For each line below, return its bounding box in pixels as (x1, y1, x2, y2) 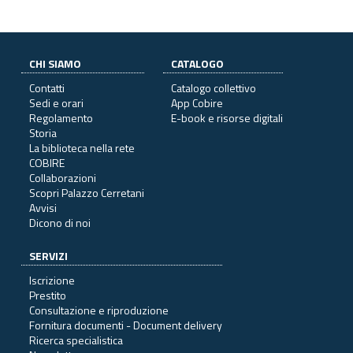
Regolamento (29, 109, 93, 126)
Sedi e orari (29, 94, 84, 111)
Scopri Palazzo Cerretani (29, 184, 144, 201)
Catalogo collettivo (171, 79, 256, 96)
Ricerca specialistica (29, 331, 123, 348)
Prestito (29, 286, 66, 303)
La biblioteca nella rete (29, 139, 135, 156)
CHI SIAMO (29, 54, 81, 72)
